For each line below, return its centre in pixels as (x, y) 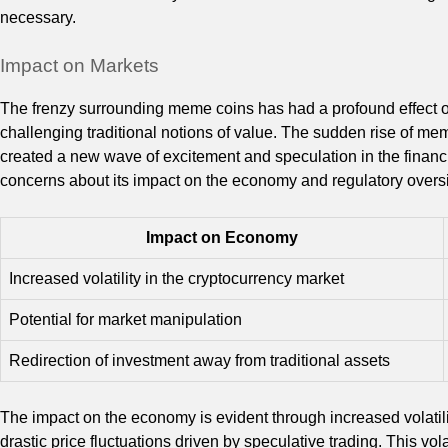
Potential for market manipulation (125, 319)
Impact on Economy (222, 237)
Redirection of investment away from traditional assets (199, 360)
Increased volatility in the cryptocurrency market (176, 278)
